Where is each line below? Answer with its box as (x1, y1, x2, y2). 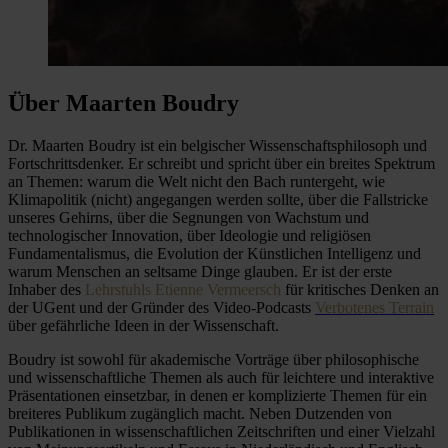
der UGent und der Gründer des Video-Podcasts (8, 298, 315, 316)
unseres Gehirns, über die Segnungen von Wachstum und (8, 208, 369, 226)
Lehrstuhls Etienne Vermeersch (85, 280, 281, 298)
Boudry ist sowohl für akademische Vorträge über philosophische (8, 350, 419, 368)
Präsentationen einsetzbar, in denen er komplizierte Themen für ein (8, 386, 427, 404)
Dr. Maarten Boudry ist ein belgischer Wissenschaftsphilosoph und (8, 136, 427, 154)
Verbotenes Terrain (315, 298, 434, 316)
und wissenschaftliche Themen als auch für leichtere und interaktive (8, 368, 434, 386)
